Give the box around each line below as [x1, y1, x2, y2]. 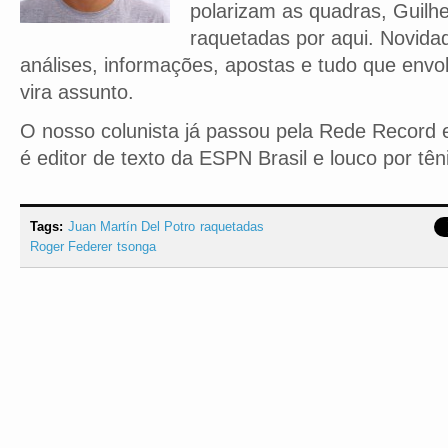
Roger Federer [30, 239, 112, 254]
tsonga [117, 239, 156, 254]
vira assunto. [20, 81, 134, 103]
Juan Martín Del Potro [68, 219, 195, 234]
